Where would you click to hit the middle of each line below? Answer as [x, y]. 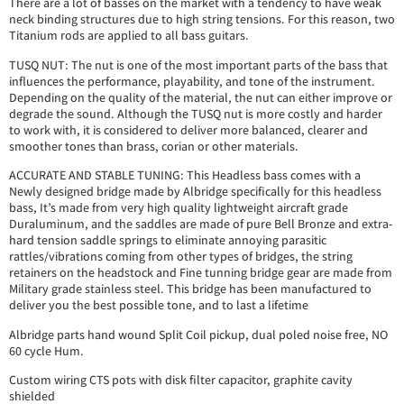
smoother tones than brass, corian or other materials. [154, 146]
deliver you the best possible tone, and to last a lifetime [159, 305]
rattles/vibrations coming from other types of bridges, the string [181, 257]
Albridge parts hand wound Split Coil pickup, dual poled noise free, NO [198, 334]
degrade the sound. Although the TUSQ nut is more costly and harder [196, 113]
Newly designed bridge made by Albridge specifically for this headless [195, 192]
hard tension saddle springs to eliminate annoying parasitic [168, 240]
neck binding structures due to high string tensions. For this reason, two [202, 19]
